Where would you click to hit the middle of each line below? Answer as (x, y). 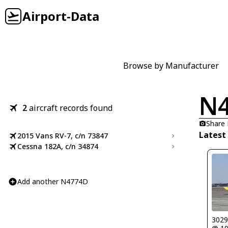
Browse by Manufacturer (171, 66)
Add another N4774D (53, 181)
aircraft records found (71, 108)
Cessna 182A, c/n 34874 (58, 146)
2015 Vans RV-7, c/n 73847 (63, 136)
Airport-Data (61, 16)
